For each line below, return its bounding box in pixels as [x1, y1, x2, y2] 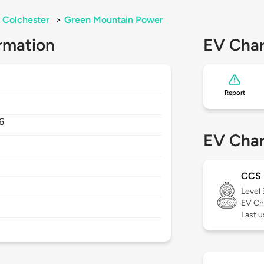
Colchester [2, 14, 49, 26]
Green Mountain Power [64, 14, 163, 26]
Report [224, 88, 245, 97]
